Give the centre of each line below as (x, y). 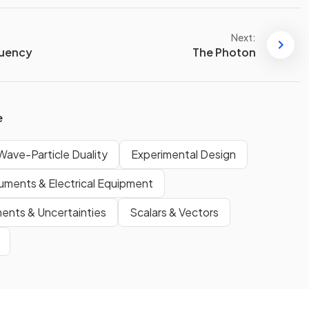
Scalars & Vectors (174, 212)
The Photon (224, 52)
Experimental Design (183, 154)
